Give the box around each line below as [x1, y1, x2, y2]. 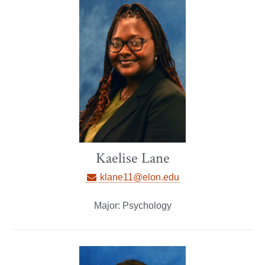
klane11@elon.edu [98, 172, 180, 183]
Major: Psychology [93, 201, 172, 211]
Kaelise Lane [95, 148, 170, 169]
